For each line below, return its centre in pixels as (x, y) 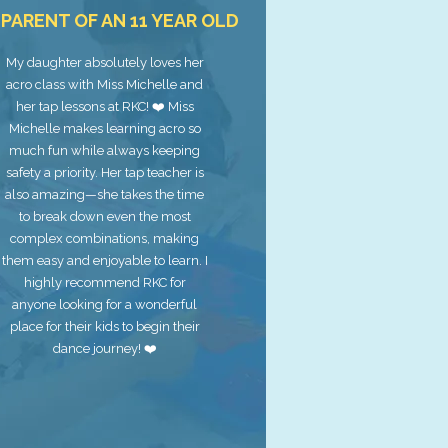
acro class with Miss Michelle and (105, 84)
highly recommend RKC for (104, 282)
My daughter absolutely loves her (104, 62)
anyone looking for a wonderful (105, 304)
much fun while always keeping (105, 150)
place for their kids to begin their (104, 326)
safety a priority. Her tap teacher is (104, 172)
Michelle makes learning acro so (104, 128)
